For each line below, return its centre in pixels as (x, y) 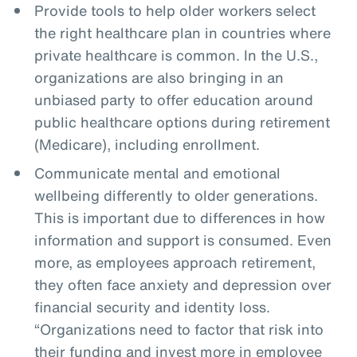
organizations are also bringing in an (159, 77)
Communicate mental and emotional (157, 173)
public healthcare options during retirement (182, 122)
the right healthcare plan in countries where (182, 32)
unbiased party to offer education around (173, 99)
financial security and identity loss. (152, 306)
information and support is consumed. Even (182, 239)
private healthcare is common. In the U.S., (176, 55)
